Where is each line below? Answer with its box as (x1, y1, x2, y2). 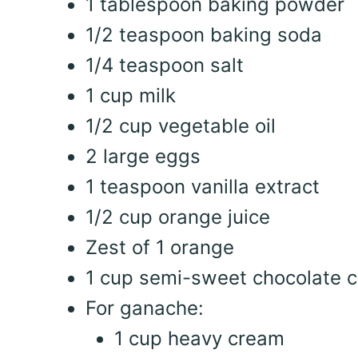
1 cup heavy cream (113, 326, 284, 350)
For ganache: (85, 296, 204, 320)
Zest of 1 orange (85, 235, 234, 259)
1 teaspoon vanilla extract (85, 174, 320, 198)
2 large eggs (85, 144, 201, 168)
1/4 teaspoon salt (85, 53, 244, 77)
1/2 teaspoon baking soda (85, 22, 322, 46)
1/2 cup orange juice (85, 205, 270, 229)
